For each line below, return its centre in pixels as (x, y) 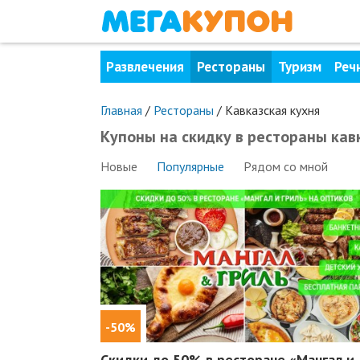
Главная (121, 110)
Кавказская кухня (272, 110)
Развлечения (145, 67)
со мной (304, 166)
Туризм (299, 67)
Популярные (190, 166)
